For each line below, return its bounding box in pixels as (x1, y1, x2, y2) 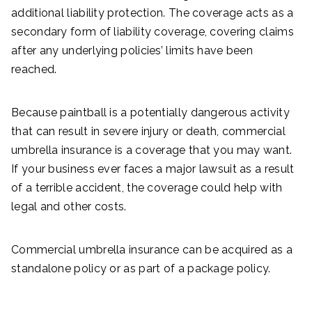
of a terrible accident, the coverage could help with (11, 180, 283, 194)
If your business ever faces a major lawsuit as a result (11, 162, 295, 175)
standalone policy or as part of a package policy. (11, 261, 271, 275)
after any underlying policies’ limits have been (11, 43, 253, 57)
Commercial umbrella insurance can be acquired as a (11, 242, 292, 256)
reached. (11, 62, 57, 76)
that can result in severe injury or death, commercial (11, 124, 286, 138)
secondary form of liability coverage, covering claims (11, 24, 294, 38)
